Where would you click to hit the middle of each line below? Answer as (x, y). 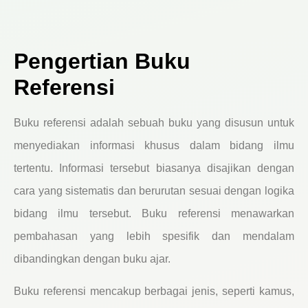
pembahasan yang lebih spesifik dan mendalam (154, 236)
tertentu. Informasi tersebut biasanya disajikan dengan (154, 168)
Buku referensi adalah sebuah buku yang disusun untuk (154, 122)
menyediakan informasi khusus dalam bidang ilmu (154, 145)
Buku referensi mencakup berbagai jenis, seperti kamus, (154, 291)
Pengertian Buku (102, 61)
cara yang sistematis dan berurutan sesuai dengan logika (154, 190)
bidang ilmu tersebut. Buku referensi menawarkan (154, 213)
